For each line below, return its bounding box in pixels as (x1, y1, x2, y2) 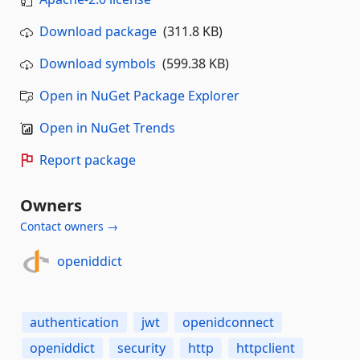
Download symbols (39, 54, 156, 72)
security (117, 338, 166, 357)
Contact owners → (20, 218, 118, 234)
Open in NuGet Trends (39, 118, 175, 137)
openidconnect (182, 313, 274, 331)
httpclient (236, 338, 295, 357)
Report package (39, 150, 136, 169)
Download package (39, 22, 157, 40)
